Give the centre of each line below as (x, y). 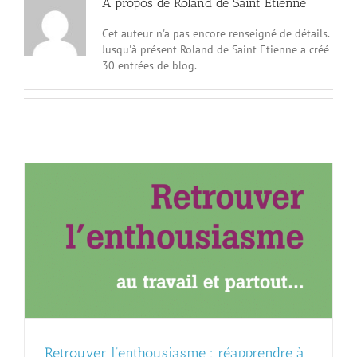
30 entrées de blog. (149, 66)
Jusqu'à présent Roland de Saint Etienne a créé (215, 50)
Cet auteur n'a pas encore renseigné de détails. (216, 34)
